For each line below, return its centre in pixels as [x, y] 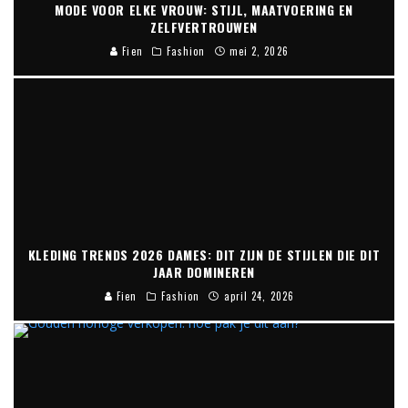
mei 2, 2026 [259, 51]
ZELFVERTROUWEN [204, 26]
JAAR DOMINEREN [204, 271]
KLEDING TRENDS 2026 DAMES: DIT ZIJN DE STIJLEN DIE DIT [204, 254]
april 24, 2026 [259, 296]
